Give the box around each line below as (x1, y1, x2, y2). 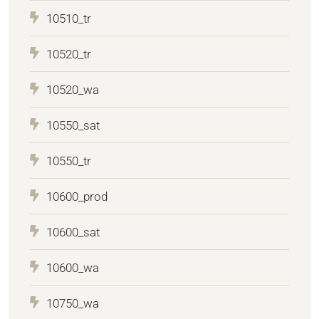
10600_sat (46, 224, 100, 239)
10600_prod (46, 189, 108, 204)
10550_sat (46, 117, 100, 132)
